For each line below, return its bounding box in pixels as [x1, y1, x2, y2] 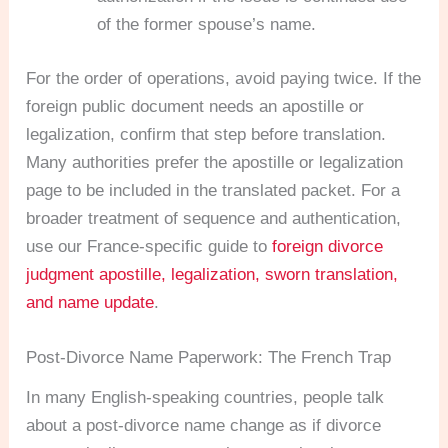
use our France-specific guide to [26, 236, 273, 256]
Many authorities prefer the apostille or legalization [26, 152, 404, 172]
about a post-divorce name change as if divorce [26, 415, 382, 435]
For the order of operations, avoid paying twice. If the [26, 68, 422, 88]
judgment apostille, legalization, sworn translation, [26, 264, 399, 284]
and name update [26, 292, 155, 312]
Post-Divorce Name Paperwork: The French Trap [26, 347, 392, 367]
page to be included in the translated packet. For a [26, 180, 401, 200]
